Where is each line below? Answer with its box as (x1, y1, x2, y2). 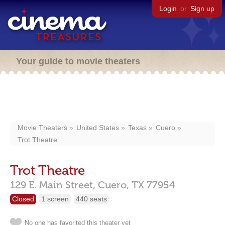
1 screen (41, 195, 69, 203)
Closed (12, 195, 34, 203)
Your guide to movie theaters (16, 56, 140, 66)
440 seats (76, 195, 107, 203)
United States (76, 124, 119, 132)
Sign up (190, 5, 214, 13)
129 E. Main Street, (10, 179, 95, 191)
